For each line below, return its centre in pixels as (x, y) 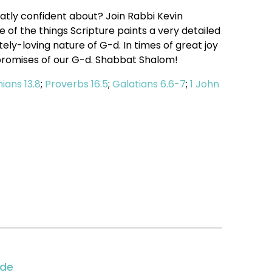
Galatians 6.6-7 (149, 84)
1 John (205, 84)
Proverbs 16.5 (77, 84)
